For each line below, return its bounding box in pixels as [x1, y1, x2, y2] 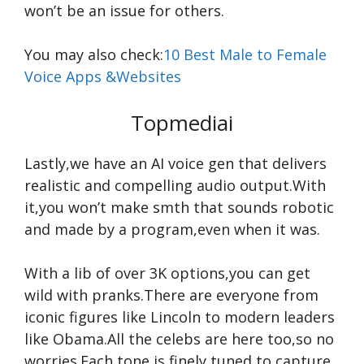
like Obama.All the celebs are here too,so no [24, 329, 334, 349]
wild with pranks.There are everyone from [24, 285, 318, 305]
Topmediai [131, 108, 233, 137]
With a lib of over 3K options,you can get [24, 263, 310, 283]
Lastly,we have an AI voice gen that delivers [24, 154, 327, 173]
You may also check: [24, 45, 163, 64]
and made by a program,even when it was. [24, 219, 320, 239]
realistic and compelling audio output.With [24, 175, 326, 195]
